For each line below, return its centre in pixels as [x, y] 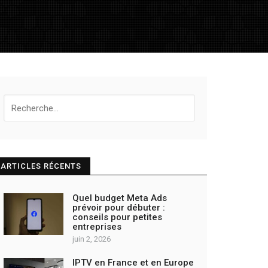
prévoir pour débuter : [119, 208]
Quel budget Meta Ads [120, 198]
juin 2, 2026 [92, 239]
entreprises [97, 227]
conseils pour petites [117, 217]
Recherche [27, 101]
